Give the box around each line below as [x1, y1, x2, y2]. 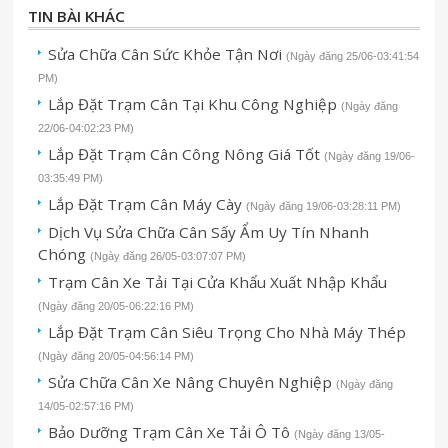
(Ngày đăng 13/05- [294, 427, 386, 440]
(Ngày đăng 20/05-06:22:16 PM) [38, 299, 195, 312]
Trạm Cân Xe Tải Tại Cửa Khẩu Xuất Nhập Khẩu [48, 271, 388, 292]
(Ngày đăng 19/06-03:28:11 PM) [246, 199, 402, 212]
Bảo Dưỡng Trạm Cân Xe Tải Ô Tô [48, 421, 291, 442]
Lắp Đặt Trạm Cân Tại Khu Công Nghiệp [48, 93, 338, 114]
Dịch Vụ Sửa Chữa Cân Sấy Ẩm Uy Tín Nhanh [48, 221, 370, 242]
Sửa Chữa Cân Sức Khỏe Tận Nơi [48, 43, 283, 64]
